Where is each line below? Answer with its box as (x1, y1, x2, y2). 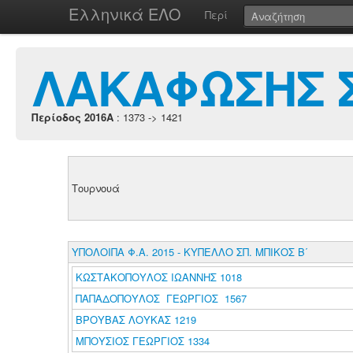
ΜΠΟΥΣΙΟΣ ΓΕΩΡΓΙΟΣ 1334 (75, 333, 210, 348)
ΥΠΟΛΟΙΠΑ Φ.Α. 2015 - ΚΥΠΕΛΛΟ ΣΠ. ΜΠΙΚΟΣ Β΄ (71, 244, 308, 259)
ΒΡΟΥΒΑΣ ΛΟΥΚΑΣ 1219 (75, 312, 196, 327)
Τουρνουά (71, 180, 120, 195)
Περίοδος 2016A (32, 110, 113, 124)
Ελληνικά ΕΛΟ (69, 2, 181, 25)
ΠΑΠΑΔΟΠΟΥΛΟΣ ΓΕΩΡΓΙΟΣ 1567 (75, 291, 247, 306)
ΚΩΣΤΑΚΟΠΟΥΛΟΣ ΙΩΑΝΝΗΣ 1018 (75, 269, 242, 284)
